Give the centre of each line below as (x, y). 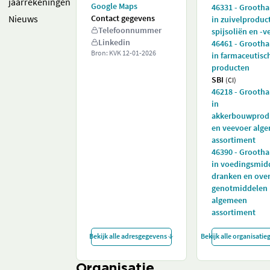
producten (231, 67)
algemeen (229, 200)
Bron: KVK (107, 53)
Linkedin (114, 42)
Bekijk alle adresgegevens (128, 236)
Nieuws (23, 19)
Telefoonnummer (130, 30)
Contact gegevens (123, 18)
